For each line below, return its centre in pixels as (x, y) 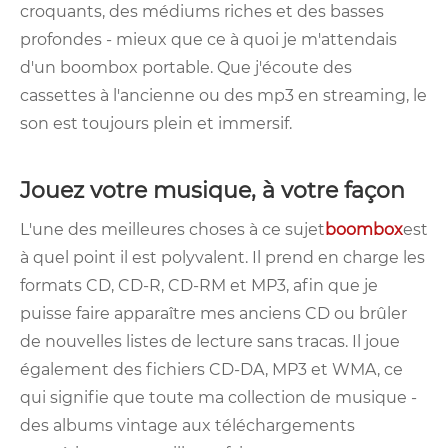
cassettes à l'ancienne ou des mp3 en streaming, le (223, 96)
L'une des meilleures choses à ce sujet (172, 230)
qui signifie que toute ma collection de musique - (218, 398)
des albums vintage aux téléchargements (187, 426)
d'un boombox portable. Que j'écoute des (186, 68)
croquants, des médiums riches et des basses (202, 12)
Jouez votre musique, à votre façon (218, 191)
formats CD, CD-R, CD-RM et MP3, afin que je (199, 286)
